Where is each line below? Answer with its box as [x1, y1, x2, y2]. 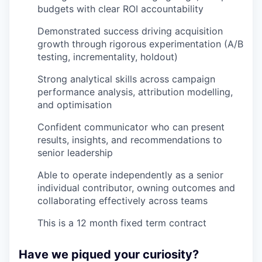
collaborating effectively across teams [37, 195, 208, 206]
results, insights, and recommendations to [37, 134, 222, 146]
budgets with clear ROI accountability [37, 3, 204, 15]
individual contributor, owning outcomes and [37, 182, 235, 194]
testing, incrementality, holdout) [37, 51, 178, 63]
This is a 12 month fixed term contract [37, 217, 206, 229]
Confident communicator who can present [37, 121, 225, 133]
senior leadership [37, 147, 113, 158]
